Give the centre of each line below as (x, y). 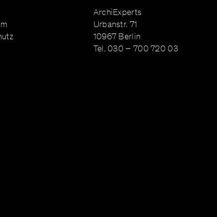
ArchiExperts (117, 12)
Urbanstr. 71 (115, 24)
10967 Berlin (117, 36)
